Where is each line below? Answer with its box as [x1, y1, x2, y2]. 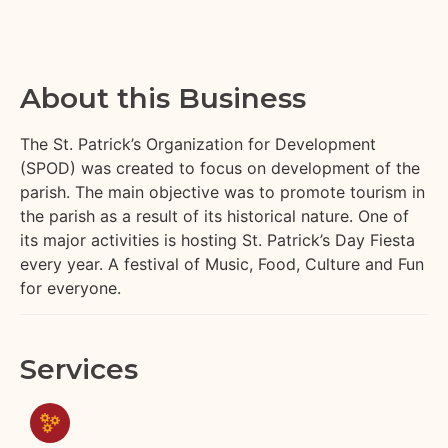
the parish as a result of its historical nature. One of [20, 205, 409, 226]
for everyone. [20, 277, 121, 298]
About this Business [20, 80, 306, 115]
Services [20, 352, 138, 387]
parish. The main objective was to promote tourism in [20, 181, 425, 202]
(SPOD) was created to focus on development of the [20, 157, 420, 178]
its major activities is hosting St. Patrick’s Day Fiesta [20, 229, 415, 250]
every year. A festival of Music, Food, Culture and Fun [20, 253, 424, 274]
